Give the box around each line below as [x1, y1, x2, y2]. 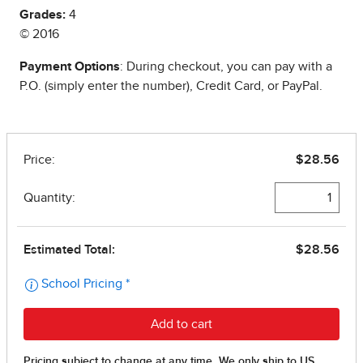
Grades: [19, 8, 66, 22]
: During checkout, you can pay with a [120, 60, 332, 74]
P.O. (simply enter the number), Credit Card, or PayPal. [19, 79, 322, 93]
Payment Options [19, 60, 120, 74]
